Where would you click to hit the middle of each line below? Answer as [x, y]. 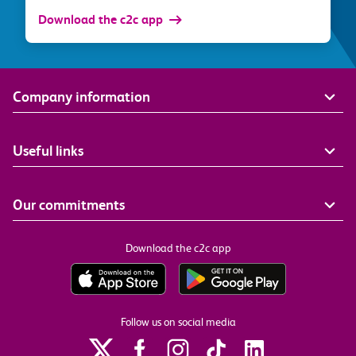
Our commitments [69, 204]
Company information [81, 96]
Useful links [48, 150]
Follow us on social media [178, 321]
